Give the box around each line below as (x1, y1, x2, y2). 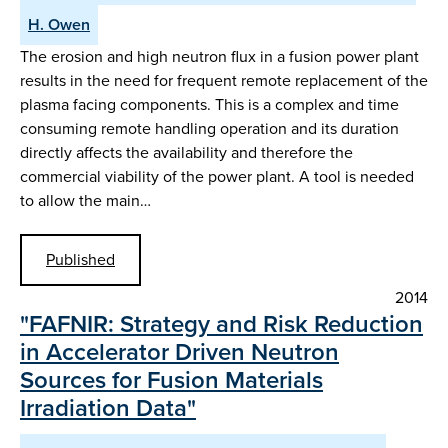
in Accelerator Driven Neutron (20, 333, 339, 370)
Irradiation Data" (20, 389, 196, 426)
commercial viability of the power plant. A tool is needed (20, 164, 414, 188)
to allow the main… (20, 188, 151, 212)
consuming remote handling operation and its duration (20, 116, 399, 140)
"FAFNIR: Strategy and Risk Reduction (20, 305, 423, 342)
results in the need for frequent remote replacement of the (20, 68, 428, 92)
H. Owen (28, 12, 90, 36)
